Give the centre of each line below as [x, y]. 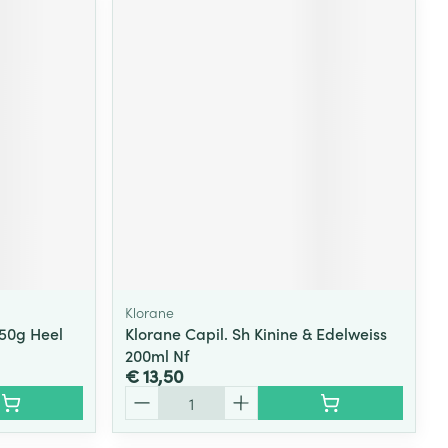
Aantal [148, 394]
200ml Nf [157, 354]
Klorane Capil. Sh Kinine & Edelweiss [256, 332]
